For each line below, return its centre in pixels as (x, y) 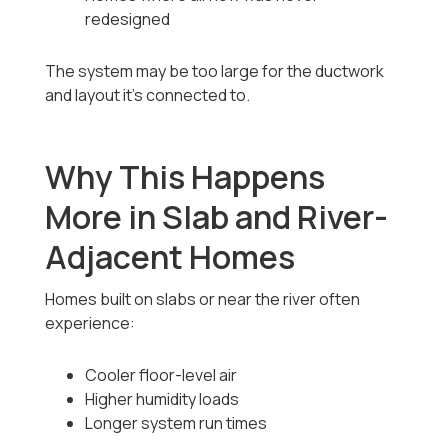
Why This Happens (185, 177)
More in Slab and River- (217, 217)
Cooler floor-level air (161, 375)
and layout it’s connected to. (148, 95)
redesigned (128, 19)
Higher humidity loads (162, 399)
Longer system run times (176, 423)
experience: (90, 323)
